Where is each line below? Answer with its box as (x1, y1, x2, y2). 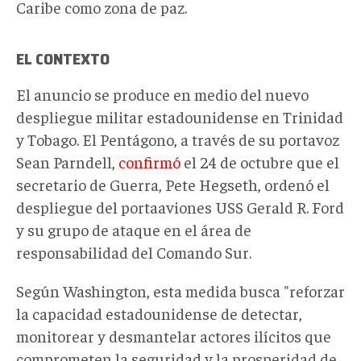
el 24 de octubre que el (180, 151, 339, 172)
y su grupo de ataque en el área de (16, 218, 251, 239)
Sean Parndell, (16, 151, 118, 172)
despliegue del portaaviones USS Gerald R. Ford (16, 196, 344, 217)
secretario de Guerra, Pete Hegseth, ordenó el (16, 173, 330, 194)
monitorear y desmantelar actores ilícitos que (16, 325, 331, 346)
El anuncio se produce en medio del (16, 83, 265, 104)
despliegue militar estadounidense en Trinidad (16, 106, 343, 127)
